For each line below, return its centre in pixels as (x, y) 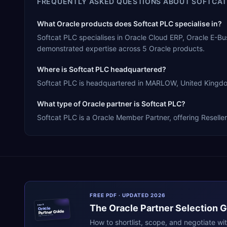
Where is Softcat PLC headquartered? (102, 69)
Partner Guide (51, 212)
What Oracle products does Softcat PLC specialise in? (129, 23)
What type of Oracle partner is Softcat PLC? (111, 103)
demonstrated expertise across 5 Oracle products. (121, 48)
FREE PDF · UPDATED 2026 (128, 195)
